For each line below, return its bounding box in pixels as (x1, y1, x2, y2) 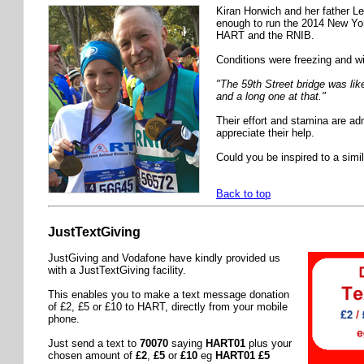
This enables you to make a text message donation (48, 288, 289, 301)
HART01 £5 (215, 349, 270, 362)
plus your (245, 336, 292, 349)
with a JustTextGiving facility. (48, 263, 186, 276)
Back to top (216, 188, 271, 201)
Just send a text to (48, 336, 140, 349)
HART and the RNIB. (216, 29, 314, 42)
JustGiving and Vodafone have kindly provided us (48, 251, 280, 264)
